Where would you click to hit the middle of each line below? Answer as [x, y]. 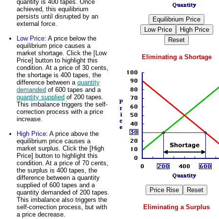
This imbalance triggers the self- [62, 104]
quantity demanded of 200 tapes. [63, 192]
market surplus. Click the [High [60, 148]
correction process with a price [60, 111]
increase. [30, 119]
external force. [37, 23]
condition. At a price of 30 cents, [63, 67]
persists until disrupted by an [57, 16]
